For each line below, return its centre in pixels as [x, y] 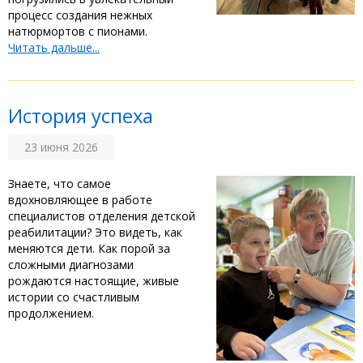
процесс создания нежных [80, 15]
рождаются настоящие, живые [94, 281]
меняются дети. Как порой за [89, 249]
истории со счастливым [74, 297]
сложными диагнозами [71, 265]
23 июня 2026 [61, 147]
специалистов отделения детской [102, 216]
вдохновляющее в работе [80, 200]
